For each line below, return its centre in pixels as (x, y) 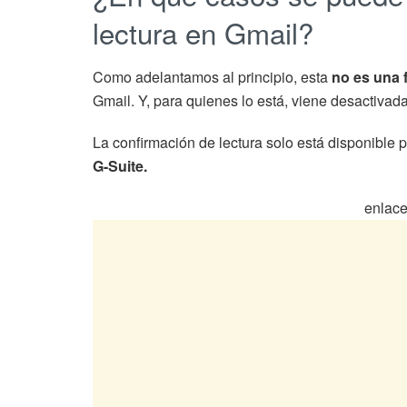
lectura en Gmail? (203, 32)
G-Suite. (120, 166)
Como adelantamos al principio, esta (212, 77)
